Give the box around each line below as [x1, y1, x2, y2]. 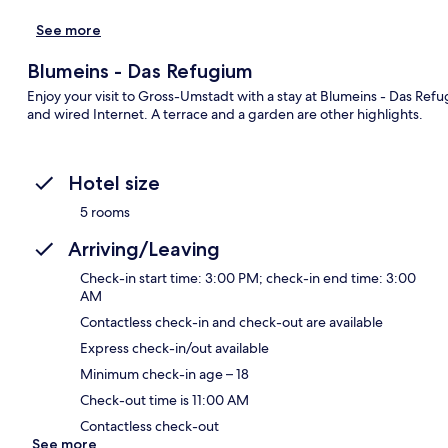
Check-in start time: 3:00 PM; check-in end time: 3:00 [80, 268, 416, 287]
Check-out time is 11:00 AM [80, 390, 249, 409]
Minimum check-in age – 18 [80, 364, 249, 383]
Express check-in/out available [80, 338, 269, 357]
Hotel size [68, 170, 160, 195]
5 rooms [80, 202, 130, 221]
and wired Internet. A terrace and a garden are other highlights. [26, 104, 423, 123]
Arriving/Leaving [68, 236, 220, 261]
